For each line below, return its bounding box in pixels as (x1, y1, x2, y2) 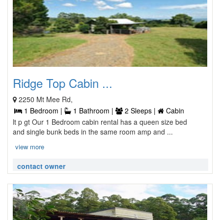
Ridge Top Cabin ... (13, 74, 112, 91)
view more (15, 142, 44, 151)
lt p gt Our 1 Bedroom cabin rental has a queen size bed (13, 117, 187, 127)
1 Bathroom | (71, 106, 115, 115)
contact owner (17, 161, 65, 171)
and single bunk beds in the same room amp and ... (13, 127, 173, 137)
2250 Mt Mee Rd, (19, 94, 73, 104)
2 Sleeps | (123, 106, 158, 115)
